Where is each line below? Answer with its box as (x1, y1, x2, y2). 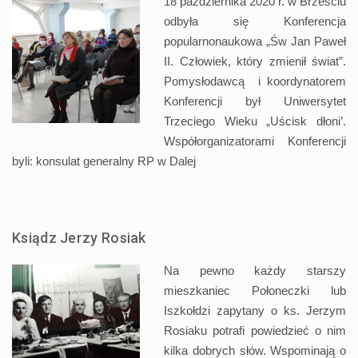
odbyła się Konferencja (164, 14, 346, 28)
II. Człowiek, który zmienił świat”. (164, 54, 346, 68)
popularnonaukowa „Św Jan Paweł (164, 34, 346, 48)
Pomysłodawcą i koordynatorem (164, 74, 346, 88)
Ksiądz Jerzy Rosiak (12, 229, 146, 246)
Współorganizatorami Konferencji (164, 133, 346, 148)
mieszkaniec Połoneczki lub (164, 283, 346, 297)
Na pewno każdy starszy (164, 263, 346, 277)
